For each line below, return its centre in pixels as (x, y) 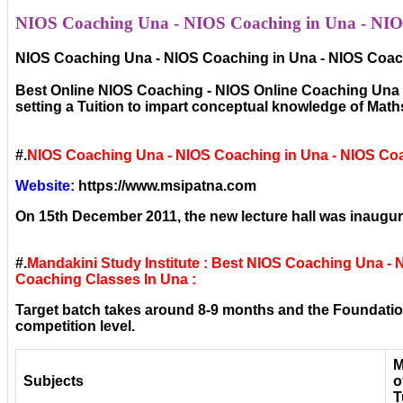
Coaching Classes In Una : (106, 280)
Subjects (54, 381)
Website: (45, 186)
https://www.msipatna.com (166, 186)
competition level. (75, 327)
